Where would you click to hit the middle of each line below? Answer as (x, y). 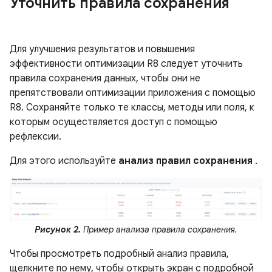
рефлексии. (36, 136)
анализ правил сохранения (185, 161)
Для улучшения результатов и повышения (102, 49)
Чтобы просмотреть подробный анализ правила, (119, 254)
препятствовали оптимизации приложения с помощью (133, 93)
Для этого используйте (64, 161)
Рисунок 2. (58, 230)
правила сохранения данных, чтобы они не (105, 78)
